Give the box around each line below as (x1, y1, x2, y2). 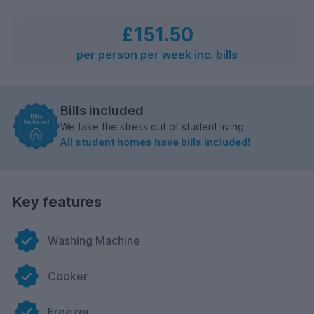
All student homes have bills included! (60, 135, 250, 148)
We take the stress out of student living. (60, 120, 247, 132)
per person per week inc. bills (76, 48, 238, 62)
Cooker (48, 269, 88, 284)
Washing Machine (48, 233, 140, 248)
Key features (13, 193, 102, 211)
